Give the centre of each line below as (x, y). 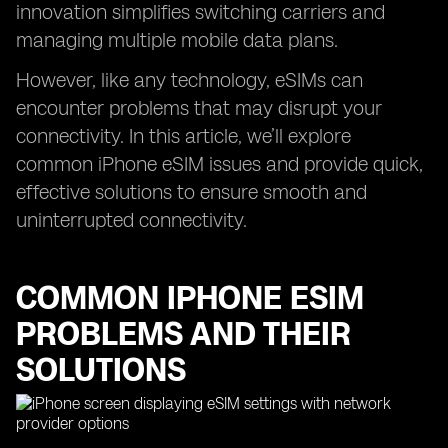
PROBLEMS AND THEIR (183, 334)
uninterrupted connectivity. (131, 220)
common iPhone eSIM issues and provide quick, (219, 164)
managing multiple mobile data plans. (177, 40)
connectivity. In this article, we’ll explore (183, 136)
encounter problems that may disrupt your (199, 108)
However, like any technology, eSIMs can (189, 80)
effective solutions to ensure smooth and (191, 192)
